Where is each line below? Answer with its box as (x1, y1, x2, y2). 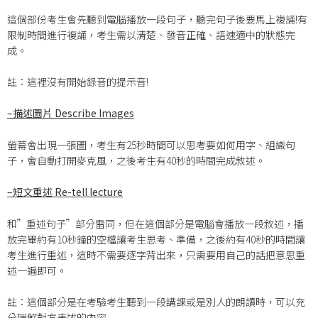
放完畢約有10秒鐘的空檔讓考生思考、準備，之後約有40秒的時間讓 (7, 231, 305, 246)
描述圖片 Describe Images (13, 106, 134, 121)
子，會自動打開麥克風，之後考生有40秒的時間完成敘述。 (7, 153, 265, 168)
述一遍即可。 (7, 263, 67, 278)
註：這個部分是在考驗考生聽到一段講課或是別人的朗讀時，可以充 (7, 294, 305, 309)
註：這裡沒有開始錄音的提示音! (7, 75, 148, 89)
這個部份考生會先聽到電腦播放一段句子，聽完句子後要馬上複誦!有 (7, 11, 307, 26)
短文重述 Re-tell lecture (13, 185, 123, 199)
